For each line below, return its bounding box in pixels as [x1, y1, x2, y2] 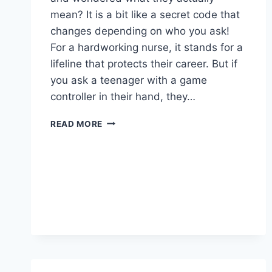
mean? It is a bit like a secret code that [50, 8, 240, 21]
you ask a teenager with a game [50, 73, 207, 86]
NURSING [102, 179, 143, 189]
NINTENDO [102, 217, 149, 228]
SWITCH [102, 230, 139, 240]
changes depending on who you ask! [50, 24, 229, 37]
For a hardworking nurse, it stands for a [50, 41, 243, 53]
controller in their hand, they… [50, 90, 195, 103]
